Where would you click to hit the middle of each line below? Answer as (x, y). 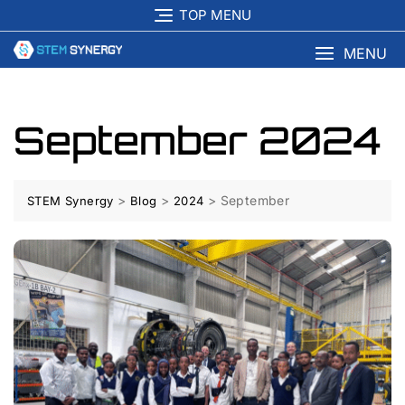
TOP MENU (215, 15)
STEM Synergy (71, 201)
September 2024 (198, 141)
